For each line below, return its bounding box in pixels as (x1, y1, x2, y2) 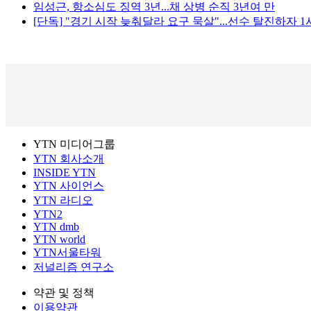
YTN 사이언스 (33, 180, 104, 192)
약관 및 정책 (33, 287, 94, 299)
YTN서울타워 (33, 246, 101, 259)
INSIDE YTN (33, 167, 96, 179)
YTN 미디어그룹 (33, 138, 115, 151)
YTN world (33, 233, 85, 246)
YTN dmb (33, 221, 79, 233)
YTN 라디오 (33, 194, 93, 207)
